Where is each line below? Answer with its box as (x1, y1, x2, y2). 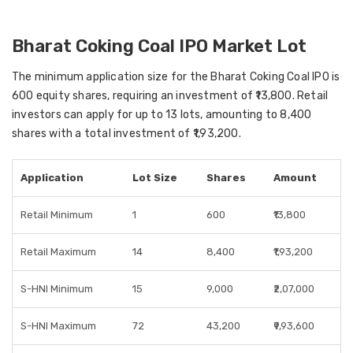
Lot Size (132, 172, 177, 184)
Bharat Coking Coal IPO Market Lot (12, 35, 307, 57)
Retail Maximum (20, 246, 96, 258)
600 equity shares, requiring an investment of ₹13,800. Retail (12, 89, 329, 102)
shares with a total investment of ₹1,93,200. (12, 127, 241, 140)
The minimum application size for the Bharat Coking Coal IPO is (12, 70, 340, 84)
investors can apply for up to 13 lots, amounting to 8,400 (12, 108, 312, 121)
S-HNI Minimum (20, 283, 93, 295)
